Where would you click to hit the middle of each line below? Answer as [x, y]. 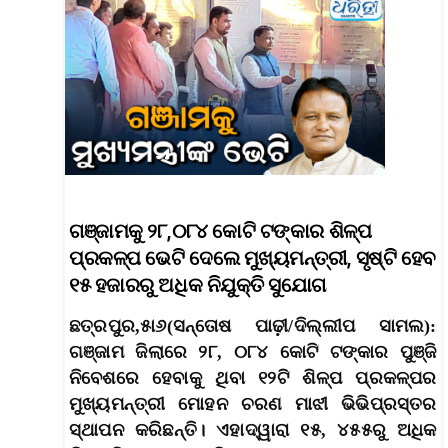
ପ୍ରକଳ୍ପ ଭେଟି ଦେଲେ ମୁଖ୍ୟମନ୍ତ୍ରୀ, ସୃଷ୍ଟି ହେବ [252, 258]
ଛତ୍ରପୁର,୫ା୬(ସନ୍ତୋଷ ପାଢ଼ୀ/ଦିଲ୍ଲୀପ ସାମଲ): [253, 326]
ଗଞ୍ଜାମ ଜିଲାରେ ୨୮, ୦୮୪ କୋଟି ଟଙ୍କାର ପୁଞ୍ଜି [253, 352]
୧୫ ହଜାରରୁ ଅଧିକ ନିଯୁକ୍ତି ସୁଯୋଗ [198, 285]
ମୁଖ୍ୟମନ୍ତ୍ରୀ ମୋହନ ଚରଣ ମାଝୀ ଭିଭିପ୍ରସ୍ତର [253, 404]
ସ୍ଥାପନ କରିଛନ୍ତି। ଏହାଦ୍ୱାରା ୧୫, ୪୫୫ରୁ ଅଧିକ [253, 430]
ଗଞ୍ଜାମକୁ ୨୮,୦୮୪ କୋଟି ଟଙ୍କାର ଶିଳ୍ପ [220, 231]
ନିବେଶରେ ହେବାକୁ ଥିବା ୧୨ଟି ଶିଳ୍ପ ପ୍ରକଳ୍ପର [253, 378]
